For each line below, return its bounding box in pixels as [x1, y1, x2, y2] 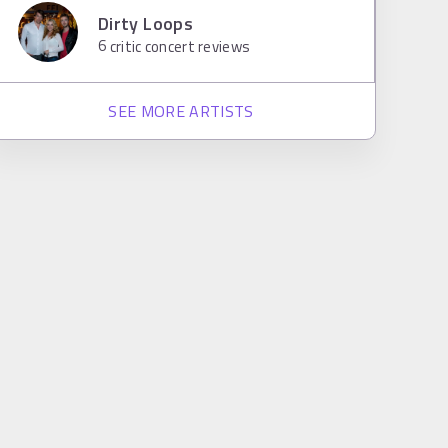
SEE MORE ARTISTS [108, 99, 254, 123]
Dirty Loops [98, 9, 193, 37]
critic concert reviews [106, 34, 251, 58]
